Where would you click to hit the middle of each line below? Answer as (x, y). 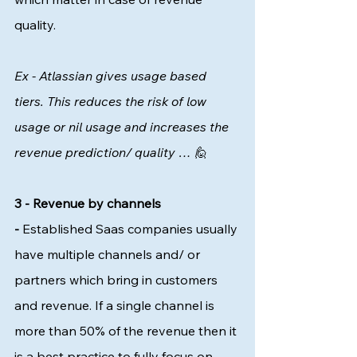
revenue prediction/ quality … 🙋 (112, 152)
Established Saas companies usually (130, 229)
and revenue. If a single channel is (116, 305)
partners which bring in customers (118, 280)
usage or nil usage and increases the (123, 127)
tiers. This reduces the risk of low (112, 101)
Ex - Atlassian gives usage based (112, 76)
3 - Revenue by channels (89, 203)
